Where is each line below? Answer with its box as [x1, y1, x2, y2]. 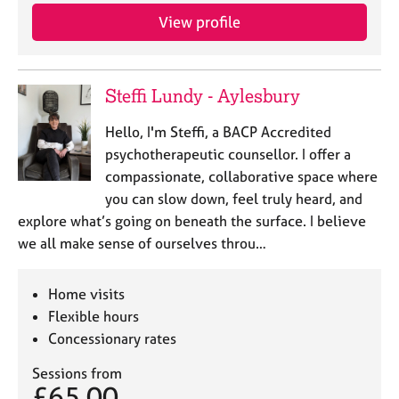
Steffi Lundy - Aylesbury [104, 85, 300, 107]
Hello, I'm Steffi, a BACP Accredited [104, 123, 331, 141]
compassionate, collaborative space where [104, 167, 378, 185]
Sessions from [32, 364, 122, 382]
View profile [159, 12, 240, 31]
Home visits [48, 285, 126, 303]
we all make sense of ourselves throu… [18, 234, 266, 252]
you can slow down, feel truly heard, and [104, 190, 362, 208]
